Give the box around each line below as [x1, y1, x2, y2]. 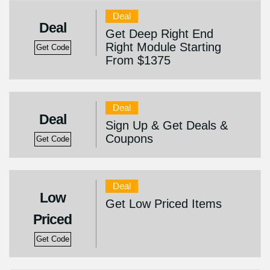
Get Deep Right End [105, 27, 213, 40]
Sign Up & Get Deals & [105, 119, 228, 132]
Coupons [105, 132, 153, 145]
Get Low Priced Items [105, 197, 222, 210]
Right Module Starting [105, 40, 221, 54]
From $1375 [105, 54, 171, 67]
